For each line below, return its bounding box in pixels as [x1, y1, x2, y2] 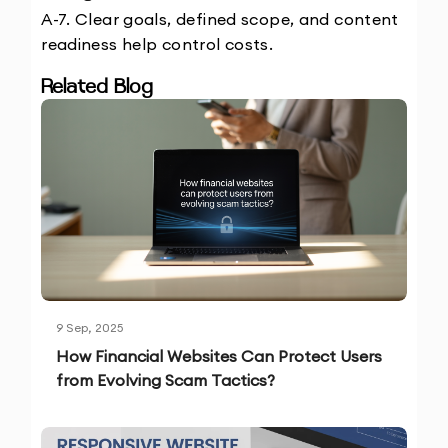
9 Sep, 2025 [56, 320, 124, 336]
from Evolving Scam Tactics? [56, 370, 276, 391]
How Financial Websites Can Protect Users [56, 346, 383, 367]
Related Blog [41, 78, 154, 99]
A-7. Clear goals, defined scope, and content [41, 9, 399, 30]
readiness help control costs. [41, 34, 274, 55]
